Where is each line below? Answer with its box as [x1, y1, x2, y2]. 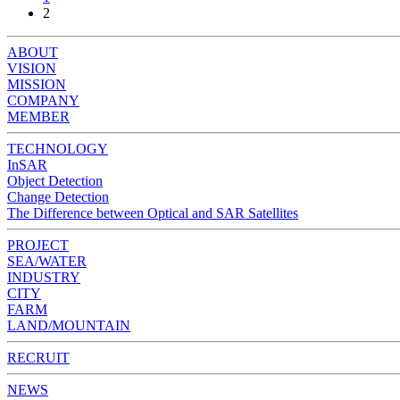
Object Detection [7, 172, 103, 188]
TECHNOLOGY [7, 140, 108, 156]
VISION [7, 60, 56, 76]
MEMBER [7, 108, 70, 124]
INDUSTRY [7, 269, 80, 285]
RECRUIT [7, 349, 70, 365]
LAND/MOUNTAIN [7, 317, 130, 333]
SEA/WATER [7, 253, 87, 269]
